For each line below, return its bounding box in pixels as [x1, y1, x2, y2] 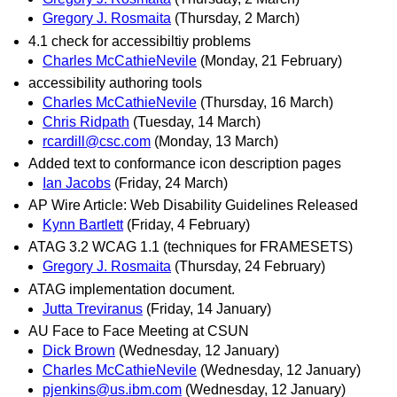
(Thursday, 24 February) [175, 259, 325, 275]
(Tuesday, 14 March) [133, 113, 261, 129]
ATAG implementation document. [28, 281, 235, 297]
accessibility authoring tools [28, 74, 202, 90]
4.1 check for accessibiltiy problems [28, 33, 251, 49]
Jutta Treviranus [43, 300, 143, 316]
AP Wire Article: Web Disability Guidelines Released [28, 198, 358, 214]
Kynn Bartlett [43, 217, 123, 233]
